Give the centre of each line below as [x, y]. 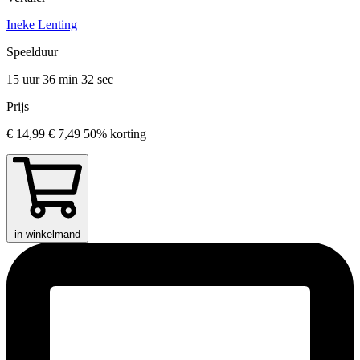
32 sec [97, 79]
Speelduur [32, 51]
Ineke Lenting [42, 24]
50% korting [115, 133]
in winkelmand [47, 234]
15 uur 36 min [44, 79]
